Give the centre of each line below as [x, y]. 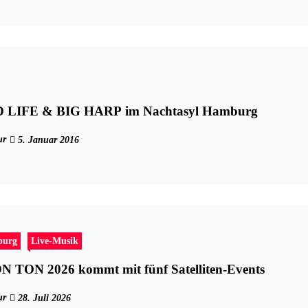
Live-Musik [55, 241]
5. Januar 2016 [47, 140]
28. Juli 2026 [43, 298]
